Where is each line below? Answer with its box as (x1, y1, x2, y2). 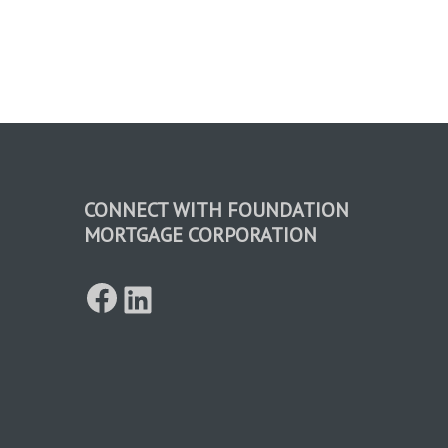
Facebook (119, 253, 281, 303)
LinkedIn (155, 255, 300, 305)
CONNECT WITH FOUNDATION (84, 196, 350, 223)
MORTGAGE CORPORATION (84, 221, 318, 248)
